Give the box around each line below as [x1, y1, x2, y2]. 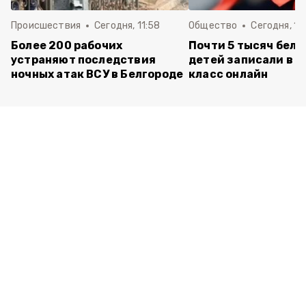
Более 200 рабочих [11, 39, 123, 52]
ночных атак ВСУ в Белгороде [11, 68, 184, 81]
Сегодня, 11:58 [94, 20, 161, 31]
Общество [189, 20, 238, 31]
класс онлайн [189, 68, 268, 81]
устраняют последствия [11, 53, 156, 66]
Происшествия [11, 20, 81, 31]
